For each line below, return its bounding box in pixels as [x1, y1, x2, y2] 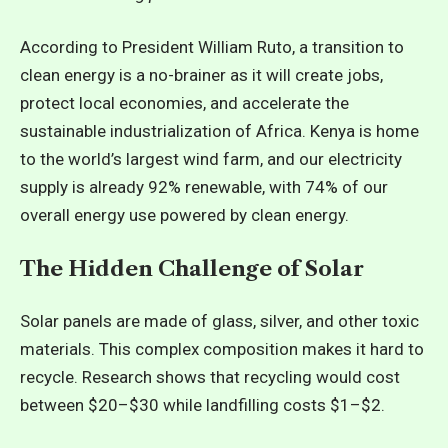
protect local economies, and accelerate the [20, 93, 349, 113]
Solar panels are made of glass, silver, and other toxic [20, 311, 419, 331]
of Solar [272, 255, 364, 281]
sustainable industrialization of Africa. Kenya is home [20, 121, 419, 141]
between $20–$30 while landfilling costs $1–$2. [20, 395, 385, 415]
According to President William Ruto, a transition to [20, 37, 404, 57]
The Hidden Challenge [20, 255, 272, 281]
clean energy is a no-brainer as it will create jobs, [20, 65, 383, 85]
